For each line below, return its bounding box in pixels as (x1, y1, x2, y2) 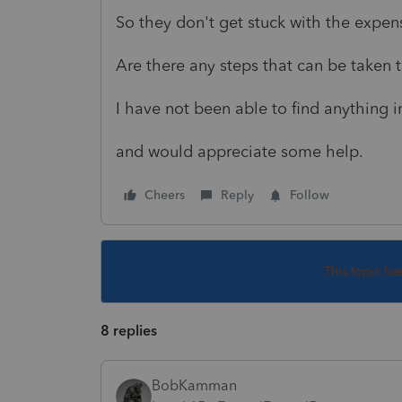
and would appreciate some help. (116, 141, 363, 162)
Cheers (144, 187, 185, 203)
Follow (290, 187, 329, 203)
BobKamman (152, 376, 237, 394)
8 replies (100, 321, 157, 339)
